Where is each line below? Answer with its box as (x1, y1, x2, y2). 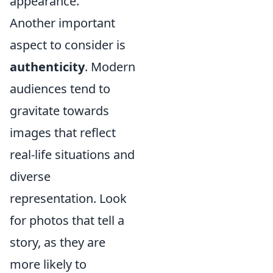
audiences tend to (10, 80, 110, 97)
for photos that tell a (10, 212, 124, 229)
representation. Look (10, 190, 127, 207)
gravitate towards (10, 102, 109, 119)
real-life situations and (10, 146, 135, 163)
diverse (10, 168, 51, 185)
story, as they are (10, 234, 105, 251)
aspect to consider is (10, 37, 126, 54)
